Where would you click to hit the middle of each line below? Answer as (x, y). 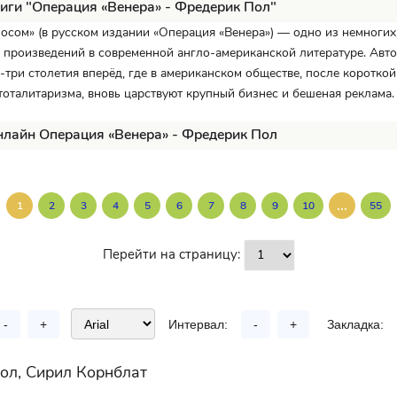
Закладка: (355, 324)
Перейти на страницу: (173, 254)
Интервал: (198, 324)
